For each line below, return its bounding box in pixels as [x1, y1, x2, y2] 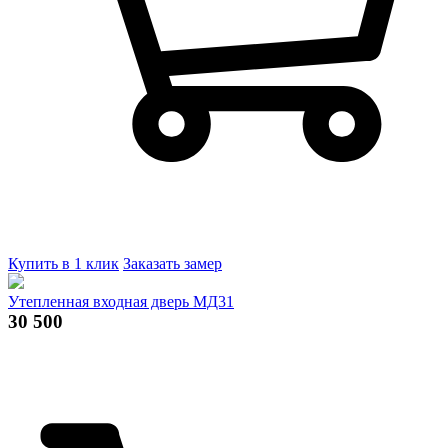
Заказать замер [123, 254, 222, 272]
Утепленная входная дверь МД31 [8, 292, 234, 310]
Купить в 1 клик [8, 254, 119, 272]
